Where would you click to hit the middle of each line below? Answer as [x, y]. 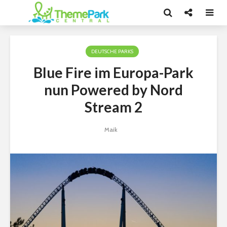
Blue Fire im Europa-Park [113, 72]
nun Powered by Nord [113, 90]
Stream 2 [113, 107]
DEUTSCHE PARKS [112, 51]
